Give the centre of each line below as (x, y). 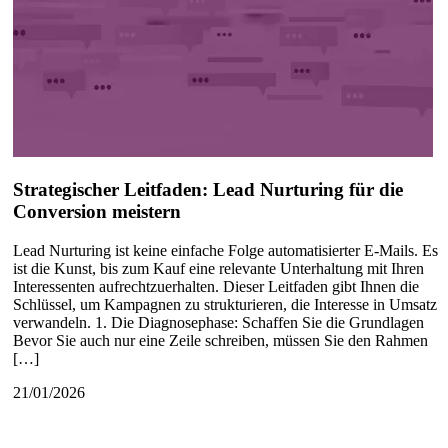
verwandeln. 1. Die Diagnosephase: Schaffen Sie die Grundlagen (219, 323)
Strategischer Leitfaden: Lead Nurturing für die (208, 190)
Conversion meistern (97, 212)
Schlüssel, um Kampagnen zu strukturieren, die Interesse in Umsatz (225, 305)
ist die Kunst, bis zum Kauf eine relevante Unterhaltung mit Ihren (219, 269)
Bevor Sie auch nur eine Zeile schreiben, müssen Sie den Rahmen (221, 341)
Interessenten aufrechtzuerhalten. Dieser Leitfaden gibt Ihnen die (216, 287)
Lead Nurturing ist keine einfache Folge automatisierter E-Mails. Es (226, 251)
